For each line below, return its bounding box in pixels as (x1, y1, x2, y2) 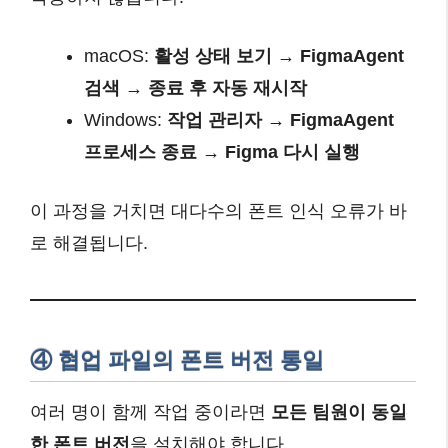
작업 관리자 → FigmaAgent (167, 109, 394, 130)
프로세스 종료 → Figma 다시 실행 (84, 141, 360, 162)
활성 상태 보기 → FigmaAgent (154, 45, 404, 66)
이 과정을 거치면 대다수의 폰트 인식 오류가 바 (30, 200, 407, 221)
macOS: (84, 45, 154, 66)
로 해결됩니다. (30, 232, 148, 253)
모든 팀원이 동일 (271, 402, 407, 423)
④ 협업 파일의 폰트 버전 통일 (30, 347, 324, 373)
